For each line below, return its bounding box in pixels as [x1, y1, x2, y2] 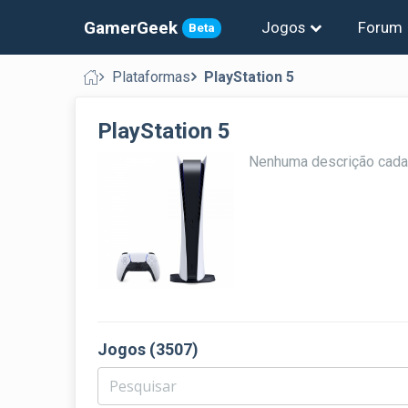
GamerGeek [84, 16, 178, 38]
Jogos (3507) [97, 340, 199, 359]
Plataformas [112, 68, 190, 86]
